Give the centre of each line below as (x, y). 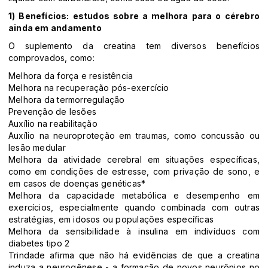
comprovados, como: (51, 58)
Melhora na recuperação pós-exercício (89, 88)
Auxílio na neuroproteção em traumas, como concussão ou (134, 136)
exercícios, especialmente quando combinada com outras (134, 208)
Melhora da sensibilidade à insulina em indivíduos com (134, 232)
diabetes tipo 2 (39, 243)
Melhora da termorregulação (67, 100)
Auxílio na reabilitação (53, 124)
